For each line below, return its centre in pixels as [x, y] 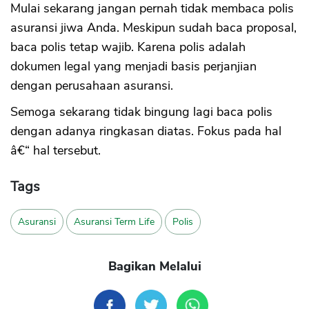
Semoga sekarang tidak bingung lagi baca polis [141, 112]
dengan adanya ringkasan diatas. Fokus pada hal [146, 131]
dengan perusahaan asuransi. [92, 86]
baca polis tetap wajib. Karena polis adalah [128, 47]
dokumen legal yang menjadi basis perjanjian [133, 67]
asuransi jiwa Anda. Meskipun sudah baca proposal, [153, 28]
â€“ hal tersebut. [56, 151]
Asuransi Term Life [114, 222]
